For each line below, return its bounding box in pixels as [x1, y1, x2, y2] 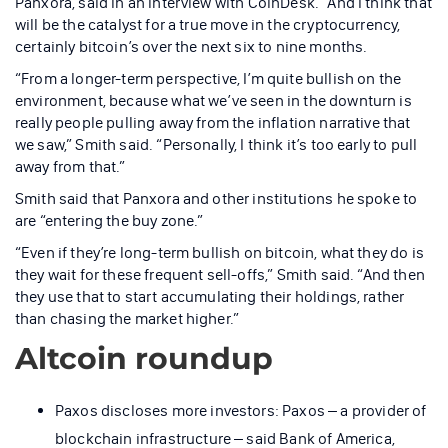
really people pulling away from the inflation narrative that [15, 112, 411, 132]
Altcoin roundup [15, 339, 273, 377]
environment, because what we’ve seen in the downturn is [15, 90, 412, 110]
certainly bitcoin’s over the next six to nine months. [15, 36, 368, 56]
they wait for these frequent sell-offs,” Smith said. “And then [15, 264, 425, 284]
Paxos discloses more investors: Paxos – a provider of [55, 400, 427, 420]
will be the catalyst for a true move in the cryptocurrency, [15, 14, 401, 34]
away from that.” [15, 156, 126, 176]
